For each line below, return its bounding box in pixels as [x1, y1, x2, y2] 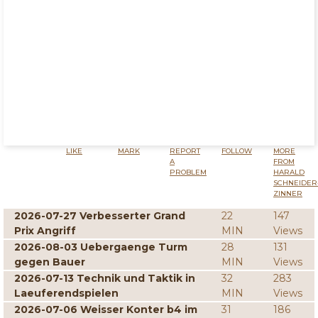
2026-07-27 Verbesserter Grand [14, 209, 185, 222]
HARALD [273, 168, 305, 177]
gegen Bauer [14, 256, 85, 268]
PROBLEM [170, 168, 207, 177]
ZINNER [273, 189, 302, 198]
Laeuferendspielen [14, 287, 119, 300]
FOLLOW [221, 146, 252, 155]
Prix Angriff [14, 224, 76, 237]
